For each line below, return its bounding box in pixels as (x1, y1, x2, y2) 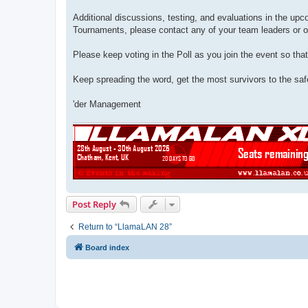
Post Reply (72, 198, 116, 211)
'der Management (73, 98, 141, 109)
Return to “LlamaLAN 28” (78, 222, 172, 232)
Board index (85, 243, 129, 252)
